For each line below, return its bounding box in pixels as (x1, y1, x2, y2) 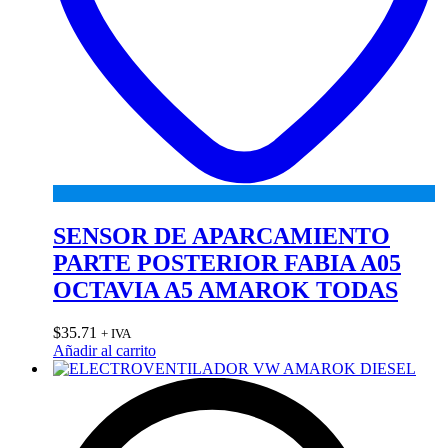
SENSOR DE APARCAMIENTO (53, 223, 390, 250)
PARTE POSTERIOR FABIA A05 (53, 250, 401, 277)
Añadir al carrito (53, 341, 156, 359)
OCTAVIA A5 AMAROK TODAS (53, 277, 398, 304)
